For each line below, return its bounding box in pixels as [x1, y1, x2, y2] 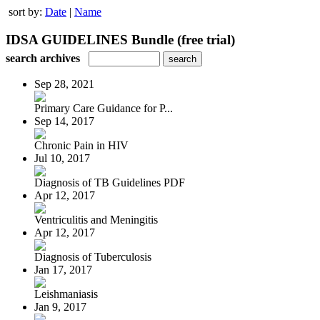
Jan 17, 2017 [34, 263, 92, 276]
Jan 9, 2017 [34, 300, 86, 313]
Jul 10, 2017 [34, 151, 90, 164]
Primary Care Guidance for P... [34, 101, 173, 114]
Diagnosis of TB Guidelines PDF [34, 176, 185, 189]
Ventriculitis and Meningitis [34, 213, 158, 226]
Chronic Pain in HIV [34, 139, 129, 151]
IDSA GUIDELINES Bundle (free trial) [6, 31, 235, 47]
